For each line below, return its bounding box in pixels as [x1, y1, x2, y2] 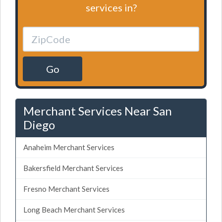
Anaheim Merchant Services [23, 142, 114, 152]
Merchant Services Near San [23, 103, 172, 118]
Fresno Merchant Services [23, 184, 110, 193]
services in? [85, 1, 137, 13]
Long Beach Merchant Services [23, 205, 125, 214]
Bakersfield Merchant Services [23, 163, 123, 172]
